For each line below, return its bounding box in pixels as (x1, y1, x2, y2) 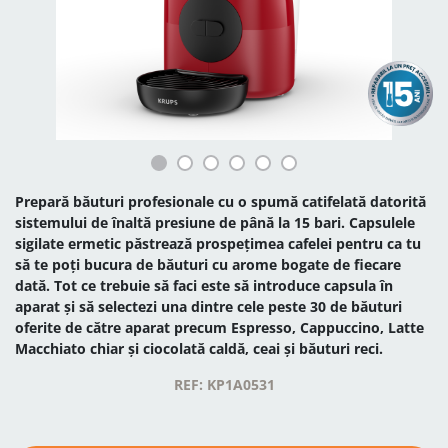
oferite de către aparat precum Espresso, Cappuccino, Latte (15, 318, 424, 337)
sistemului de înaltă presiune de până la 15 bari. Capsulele (15, 213, 415, 232)
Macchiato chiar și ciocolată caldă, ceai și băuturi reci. (15, 339, 383, 358)
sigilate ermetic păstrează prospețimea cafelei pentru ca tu (15, 234, 421, 253)
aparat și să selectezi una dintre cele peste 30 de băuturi (15, 297, 402, 316)
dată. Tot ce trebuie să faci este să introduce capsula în (15, 276, 393, 295)
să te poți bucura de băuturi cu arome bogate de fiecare (15, 255, 401, 274)
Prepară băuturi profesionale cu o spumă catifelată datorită (15, 192, 426, 211)
